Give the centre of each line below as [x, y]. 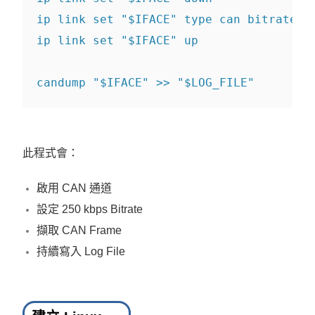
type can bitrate [241, 20]
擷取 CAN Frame [79, 231]
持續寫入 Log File [81, 252]
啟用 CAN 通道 [75, 188]
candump [65, 83]
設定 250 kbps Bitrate [90, 210]
